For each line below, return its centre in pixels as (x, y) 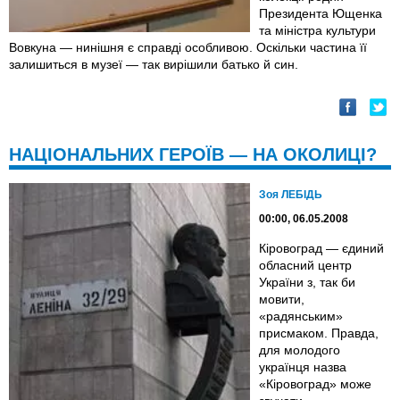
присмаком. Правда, (319, 333)
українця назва (303, 367)
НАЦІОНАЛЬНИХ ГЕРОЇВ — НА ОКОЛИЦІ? (193, 155)
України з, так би (307, 283)
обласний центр (305, 266)
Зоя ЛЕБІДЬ (291, 195)
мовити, (282, 300)
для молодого (300, 350)
